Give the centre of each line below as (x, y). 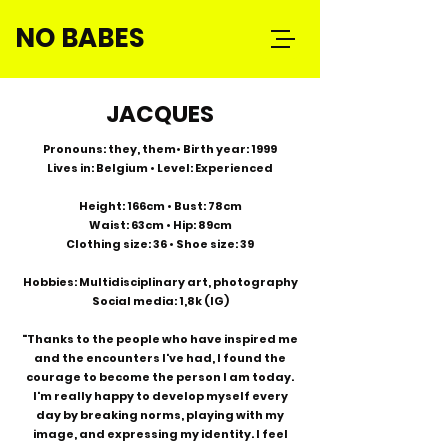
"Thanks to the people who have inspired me (160, 339)
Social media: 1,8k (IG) (160, 301)
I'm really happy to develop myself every (160, 396)
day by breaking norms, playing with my (160, 415)
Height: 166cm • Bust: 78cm (160, 206)
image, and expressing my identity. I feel (160, 434)
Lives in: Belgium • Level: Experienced (160, 168)
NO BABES (79, 38)
